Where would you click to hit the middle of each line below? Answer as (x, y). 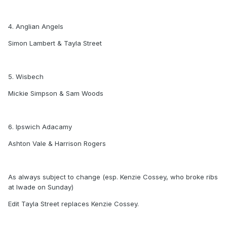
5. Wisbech (26, 77)
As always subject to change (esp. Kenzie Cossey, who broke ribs (113, 177)
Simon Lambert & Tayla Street (55, 43)
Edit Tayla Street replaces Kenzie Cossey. (73, 204)
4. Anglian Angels (36, 27)
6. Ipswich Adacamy (41, 127)
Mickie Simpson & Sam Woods (56, 93)
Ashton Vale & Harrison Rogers (57, 144)
